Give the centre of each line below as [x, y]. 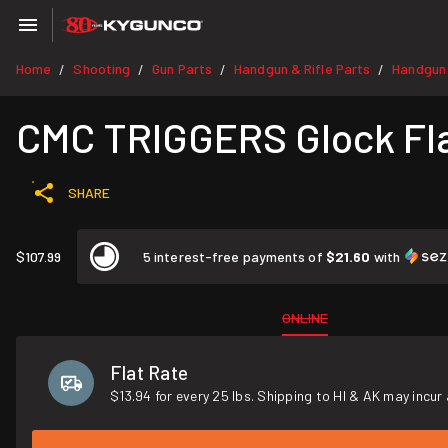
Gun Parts [182, 68]
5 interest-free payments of [234, 256]
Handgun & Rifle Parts [302, 68]
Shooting [102, 68]
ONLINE [305, 317]
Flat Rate [149, 372]
